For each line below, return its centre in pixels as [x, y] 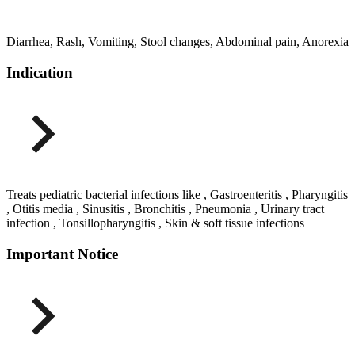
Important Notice [62, 254]
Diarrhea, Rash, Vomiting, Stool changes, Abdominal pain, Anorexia [177, 41]
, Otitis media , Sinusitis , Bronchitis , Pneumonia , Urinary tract [165, 209]
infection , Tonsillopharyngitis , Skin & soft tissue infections [155, 223]
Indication [40, 72]
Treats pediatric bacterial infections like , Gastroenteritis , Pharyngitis [177, 195]
